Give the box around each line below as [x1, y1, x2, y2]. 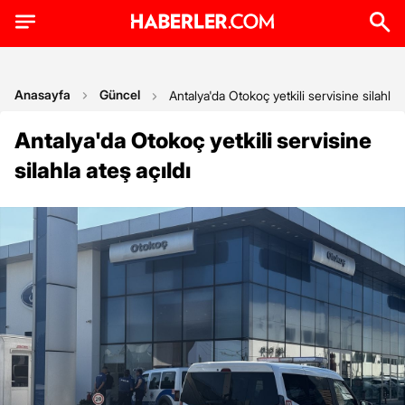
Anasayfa [14, 87, 71, 102]
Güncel [99, 87, 140, 102]
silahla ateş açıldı [14, 157, 191, 184]
